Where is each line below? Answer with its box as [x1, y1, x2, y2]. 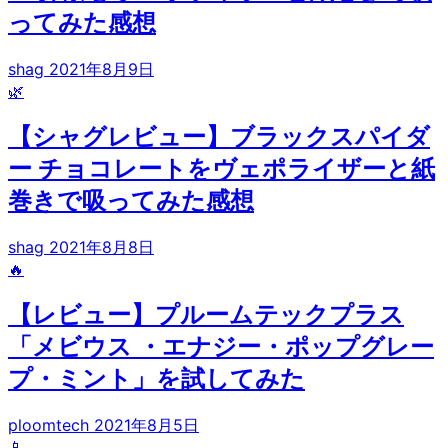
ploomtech [8, 414, 94, 435]
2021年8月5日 [94, 414, 199, 435]
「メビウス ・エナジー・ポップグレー [8, 331, 434, 361]
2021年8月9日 [49, 59, 154, 80]
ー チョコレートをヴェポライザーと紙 [8, 153, 435, 183]
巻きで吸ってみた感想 [8, 185, 254, 215]
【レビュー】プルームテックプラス [8, 299, 404, 329]
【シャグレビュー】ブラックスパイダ [8, 121, 430, 151]
